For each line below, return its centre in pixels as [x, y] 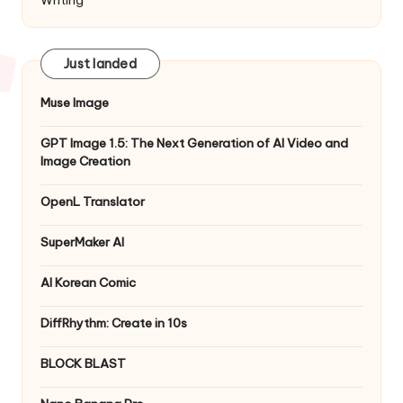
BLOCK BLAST [83, 363]
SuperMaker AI [82, 242]
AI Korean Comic [88, 282]
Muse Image [75, 102]
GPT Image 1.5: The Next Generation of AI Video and [194, 143]
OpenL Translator [93, 201]
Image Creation [85, 161]
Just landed [100, 63]
